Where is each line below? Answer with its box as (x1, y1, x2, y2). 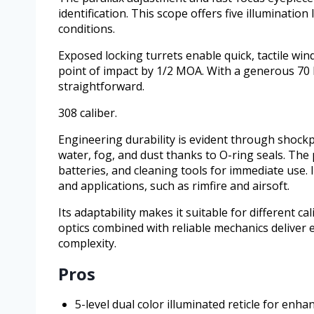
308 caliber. (58, 104, 117, 121)
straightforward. (58, 78, 144, 94)
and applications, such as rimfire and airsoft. (58, 177, 289, 193)
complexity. (58, 235, 116, 251)
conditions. (58, 20, 115, 36)
